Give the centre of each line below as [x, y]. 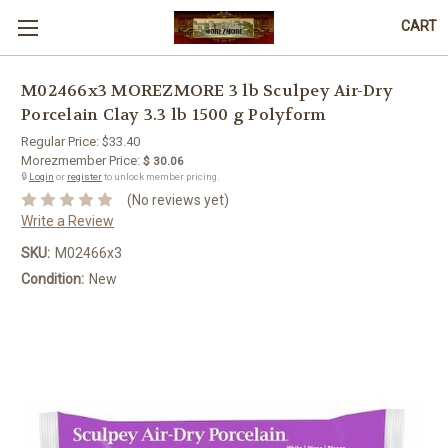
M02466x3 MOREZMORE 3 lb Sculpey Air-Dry [207, 91]
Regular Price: [61, 141]
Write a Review [67, 220]
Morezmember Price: [80, 160]
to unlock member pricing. [161, 176]
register [84, 176]
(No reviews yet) [177, 199]
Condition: [52, 278]
